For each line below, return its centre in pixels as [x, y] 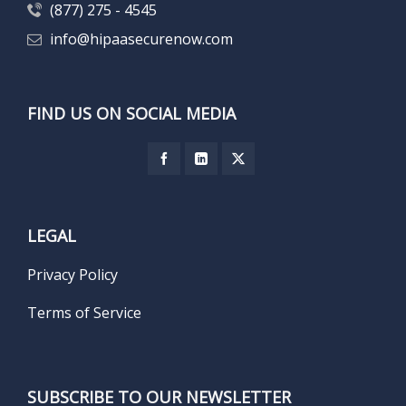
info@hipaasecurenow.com [141, 39]
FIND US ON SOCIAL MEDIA [131, 113]
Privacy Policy [72, 275]
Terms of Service [84, 313]
